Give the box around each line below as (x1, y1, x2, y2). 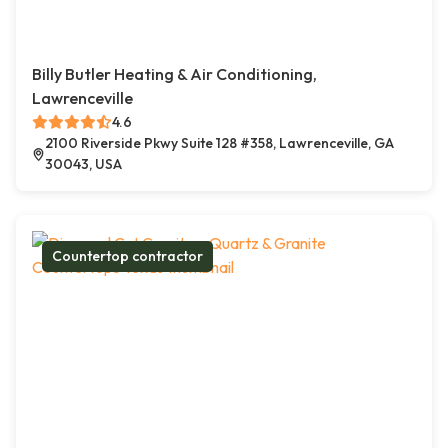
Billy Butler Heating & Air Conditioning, (32, 64, 317, 85)
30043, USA (44, 155, 122, 174)
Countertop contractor (52, 247, 203, 266)
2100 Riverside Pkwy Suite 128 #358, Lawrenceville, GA (44, 134, 394, 153)
